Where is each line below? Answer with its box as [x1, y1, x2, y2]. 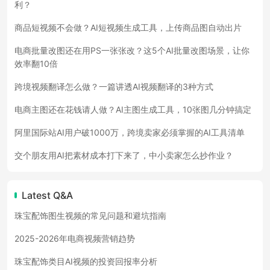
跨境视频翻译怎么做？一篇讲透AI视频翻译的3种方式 [14, 81, 213, 92]
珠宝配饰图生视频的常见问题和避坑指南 [14, 210, 166, 221]
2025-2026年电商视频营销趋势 [14, 233, 135, 243]
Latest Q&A [22, 189, 73, 201]
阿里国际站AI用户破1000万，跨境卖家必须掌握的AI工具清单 [14, 127, 245, 137]
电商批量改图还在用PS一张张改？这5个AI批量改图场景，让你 [14, 45, 250, 55]
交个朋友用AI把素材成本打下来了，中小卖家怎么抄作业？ [14, 150, 233, 160]
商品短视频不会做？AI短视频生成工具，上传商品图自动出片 [14, 22, 242, 33]
